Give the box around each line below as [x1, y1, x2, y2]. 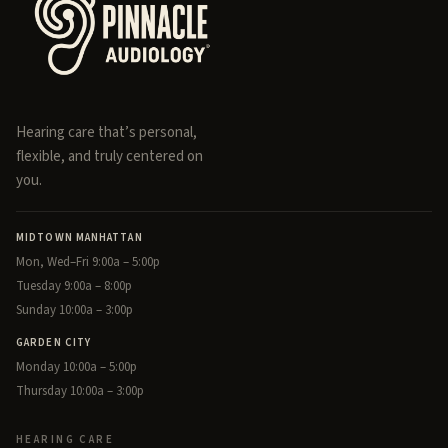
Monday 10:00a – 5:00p [16, 358, 137, 377]
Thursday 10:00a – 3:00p [16, 382, 144, 401]
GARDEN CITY [16, 335, 92, 351]
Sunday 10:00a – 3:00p [16, 301, 133, 320]
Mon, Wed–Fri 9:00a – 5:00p [16, 253, 160, 272]
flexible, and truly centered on [16, 146, 203, 168]
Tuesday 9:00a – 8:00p [16, 277, 132, 296]
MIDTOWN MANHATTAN [16, 230, 143, 246]
